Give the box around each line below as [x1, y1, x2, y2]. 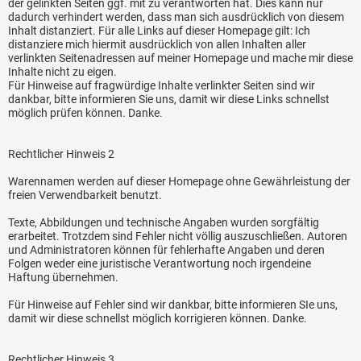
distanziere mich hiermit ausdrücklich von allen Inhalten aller [8, 38, 306, 52]
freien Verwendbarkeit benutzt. [8, 189, 162, 202]
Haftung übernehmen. [8, 271, 118, 284]
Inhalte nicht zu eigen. [8, 65, 117, 79]
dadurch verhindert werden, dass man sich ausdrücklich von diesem [8, 10, 344, 24]
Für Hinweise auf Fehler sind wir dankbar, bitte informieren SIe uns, [8, 298, 338, 312]
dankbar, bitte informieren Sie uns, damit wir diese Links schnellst [8, 93, 330, 106]
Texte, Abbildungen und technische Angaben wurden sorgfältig [8, 216, 319, 230]
